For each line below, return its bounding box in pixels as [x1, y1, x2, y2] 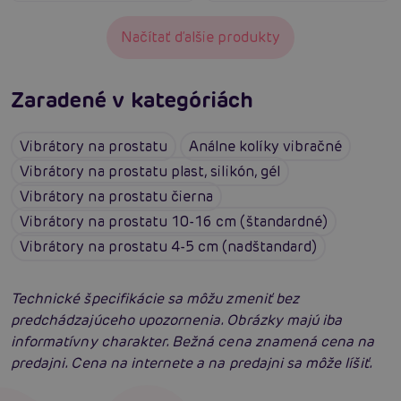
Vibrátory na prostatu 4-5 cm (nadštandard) [20, 236, 318, 256]
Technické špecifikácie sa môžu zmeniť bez [11, 288, 299, 308]
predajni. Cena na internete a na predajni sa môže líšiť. [11, 353, 372, 372]
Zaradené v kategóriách [11, 85, 254, 114]
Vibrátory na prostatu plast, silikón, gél [20, 161, 280, 181]
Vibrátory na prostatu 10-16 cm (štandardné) [20, 211, 328, 231]
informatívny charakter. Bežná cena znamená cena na [11, 331, 375, 351]
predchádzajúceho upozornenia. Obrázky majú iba [11, 310, 343, 329]
